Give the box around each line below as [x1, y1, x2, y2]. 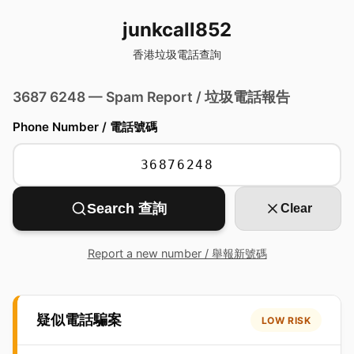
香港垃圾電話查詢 [133, 47, 221, 61]
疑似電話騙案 [36, 311, 122, 329]
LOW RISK [261, 314, 311, 326]
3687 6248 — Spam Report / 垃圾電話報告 [13, 88, 290, 105]
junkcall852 [122, 18, 232, 41]
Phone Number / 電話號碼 [13, 119, 157, 134]
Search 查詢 [87, 201, 168, 217]
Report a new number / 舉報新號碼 [87, 247, 267, 260]
